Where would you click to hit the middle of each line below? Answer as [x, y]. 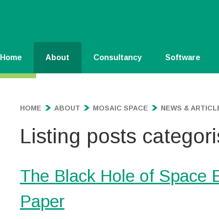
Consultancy [117, 57]
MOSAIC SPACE [120, 108]
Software [183, 57]
